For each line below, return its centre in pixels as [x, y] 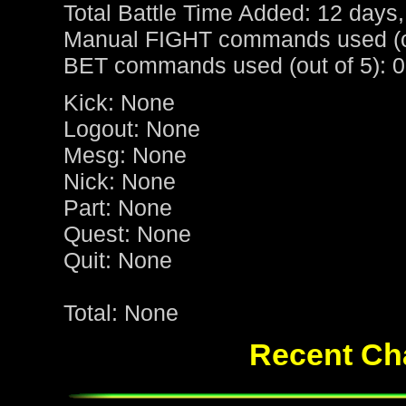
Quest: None [127, 234]
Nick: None [120, 182]
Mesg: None [125, 155]
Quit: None [118, 261]
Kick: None [119, 103]
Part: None [118, 208]
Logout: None [132, 129]
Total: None [121, 313]
